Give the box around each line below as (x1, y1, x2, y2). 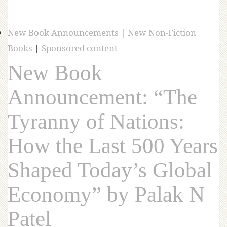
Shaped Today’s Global (8, 158, 212, 182)
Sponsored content (42, 42, 118, 54)
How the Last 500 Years (8, 133, 218, 158)
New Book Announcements (8, 26, 119, 39)
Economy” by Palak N (8, 182, 205, 206)
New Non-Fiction (128, 26, 196, 39)
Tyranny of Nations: (8, 109, 184, 133)
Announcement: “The (8, 85, 197, 109)
